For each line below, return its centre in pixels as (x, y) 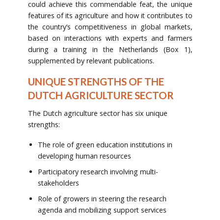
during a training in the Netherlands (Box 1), (110, 49)
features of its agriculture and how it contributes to (110, 15)
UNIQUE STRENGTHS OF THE (96, 82)
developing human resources (84, 156)
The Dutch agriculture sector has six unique (97, 113)
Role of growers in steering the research (102, 199)
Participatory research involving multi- (98, 172)
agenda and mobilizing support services (102, 210)
